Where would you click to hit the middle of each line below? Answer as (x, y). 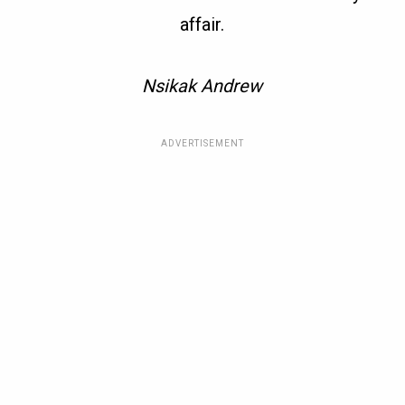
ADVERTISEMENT (202, 144)
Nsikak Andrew (202, 86)
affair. (202, 25)
